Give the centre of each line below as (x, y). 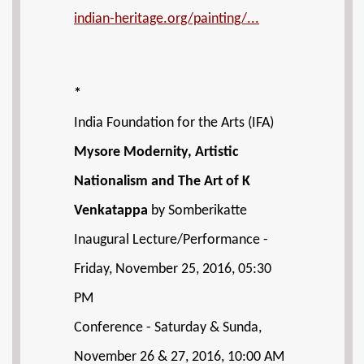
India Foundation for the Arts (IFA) (174, 123)
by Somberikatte (197, 211)
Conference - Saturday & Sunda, (168, 328)
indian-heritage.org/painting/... (167, 19)
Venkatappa (111, 211)
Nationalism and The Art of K (162, 182)
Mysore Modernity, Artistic (156, 152)
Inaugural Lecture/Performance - (171, 240)
